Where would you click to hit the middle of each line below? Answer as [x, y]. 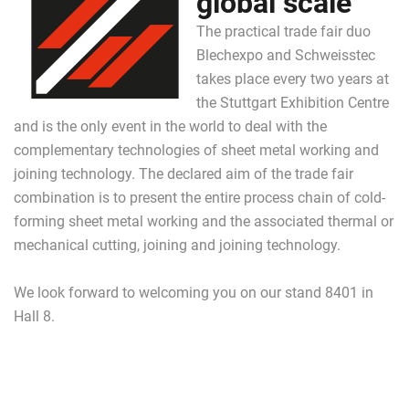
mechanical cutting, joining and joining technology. [177, 245]
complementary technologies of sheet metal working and [196, 150]
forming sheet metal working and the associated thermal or [204, 221]
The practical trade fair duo [283, 31]
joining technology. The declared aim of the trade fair [184, 173]
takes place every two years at [293, 79]
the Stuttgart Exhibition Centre [293, 102]
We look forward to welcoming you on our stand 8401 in [194, 292]
